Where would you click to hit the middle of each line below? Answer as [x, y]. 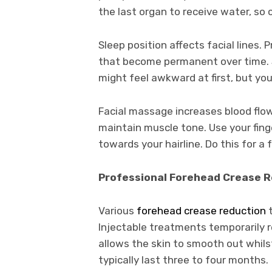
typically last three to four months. [183, 260]
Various [117, 210]
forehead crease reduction [201, 210]
